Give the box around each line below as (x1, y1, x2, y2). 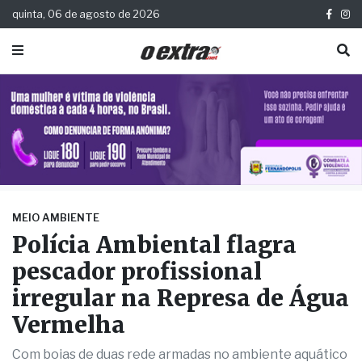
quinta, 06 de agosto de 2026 (12, 8, 160, 20)
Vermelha (12, 310, 125, 340)
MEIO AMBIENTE (12, 212, 99, 225)
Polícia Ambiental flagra (12, 230, 297, 260)
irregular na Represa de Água (12, 284, 349, 314)
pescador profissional (12, 257, 262, 287)
